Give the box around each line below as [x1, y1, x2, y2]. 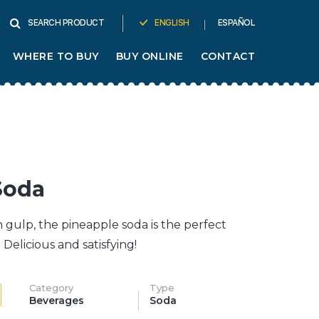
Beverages [29, 294, 84, 307]
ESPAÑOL [217, 17, 255, 28]
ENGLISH [155, 17, 189, 28]
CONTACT [200, 50, 255, 63]
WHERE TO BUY [12, 50, 99, 63]
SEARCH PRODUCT [28, 18, 104, 28]
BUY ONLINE [115, 50, 184, 63]
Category [29, 282, 73, 293]
